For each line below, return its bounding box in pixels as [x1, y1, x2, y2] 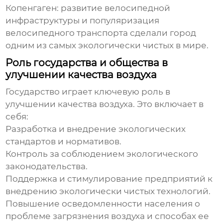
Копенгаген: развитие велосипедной [5, 3, 171, 13]
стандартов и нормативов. [5, 136, 122, 147]
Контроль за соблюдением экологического [5, 149, 199, 159]
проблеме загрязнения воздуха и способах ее [5, 211, 210, 222]
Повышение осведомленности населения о [5, 199, 201, 209]
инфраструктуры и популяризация [5, 15, 160, 26]
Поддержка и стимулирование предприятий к [5, 174, 213, 184]
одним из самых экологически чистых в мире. [5, 40, 209, 51]
